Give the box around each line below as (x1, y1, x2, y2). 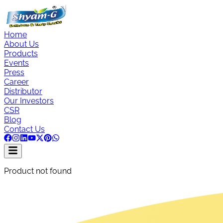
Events (4, 58, 29, 68)
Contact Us (4, 124, 45, 134)
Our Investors (4, 96, 54, 106)
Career (4, 77, 29, 87)
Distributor (4, 87, 42, 96)
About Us (4, 39, 39, 49)
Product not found (4, 166, 72, 176)
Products (4, 49, 38, 58)
